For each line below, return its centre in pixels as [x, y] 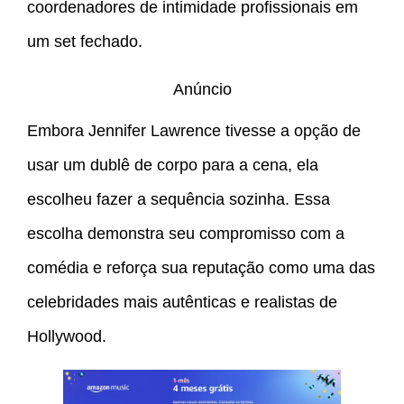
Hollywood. [67, 336]
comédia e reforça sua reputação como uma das [201, 267]
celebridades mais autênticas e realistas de [182, 302]
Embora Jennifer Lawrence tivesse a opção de [194, 130]
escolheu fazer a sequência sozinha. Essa [179, 199]
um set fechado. [85, 42]
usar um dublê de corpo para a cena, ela [173, 165]
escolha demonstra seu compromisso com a [186, 233]
